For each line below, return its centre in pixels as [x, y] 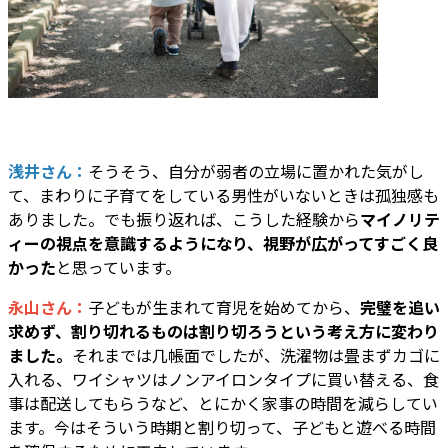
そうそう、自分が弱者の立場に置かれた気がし [256, 171]
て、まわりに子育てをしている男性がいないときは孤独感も [223, 195]
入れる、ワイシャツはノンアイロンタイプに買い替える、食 [223, 379]
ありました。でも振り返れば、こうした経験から [184, 219]
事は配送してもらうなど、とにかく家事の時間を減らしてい [223, 403]
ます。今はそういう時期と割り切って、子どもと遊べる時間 [222, 427]
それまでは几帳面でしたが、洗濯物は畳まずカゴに [256, 355]
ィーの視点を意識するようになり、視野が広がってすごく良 [223, 243]
